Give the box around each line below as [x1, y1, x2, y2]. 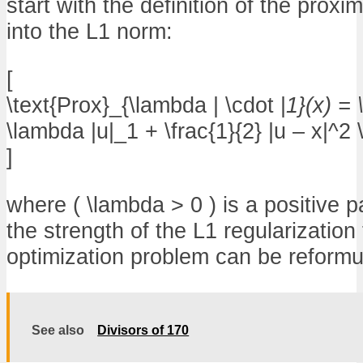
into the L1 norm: [6, 19, 173, 45]
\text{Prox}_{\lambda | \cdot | [6, 92, 286, 118]
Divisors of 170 [97, 322, 190, 337]
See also [32, 322, 85, 337]
